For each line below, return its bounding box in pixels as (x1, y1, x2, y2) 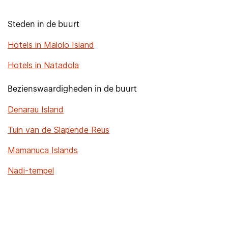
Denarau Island (8, 104, 64, 115)
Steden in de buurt (8, 20, 79, 28)
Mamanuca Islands (8, 145, 78, 155)
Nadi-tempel (8, 165, 54, 176)
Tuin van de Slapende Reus (8, 125, 109, 135)
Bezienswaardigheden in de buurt (8, 85, 137, 93)
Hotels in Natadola (8, 60, 79, 70)
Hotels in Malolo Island (8, 40, 94, 50)
